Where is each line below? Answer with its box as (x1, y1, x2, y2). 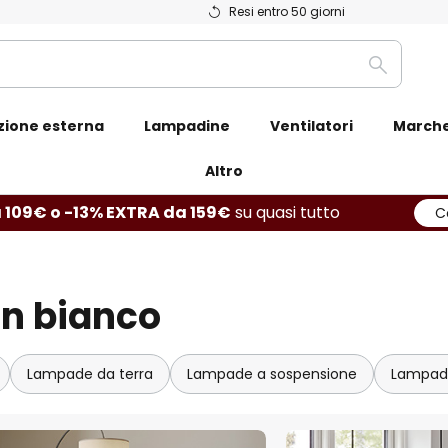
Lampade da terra (27, 364, 153, 384)
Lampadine (144, 116, 230, 136)
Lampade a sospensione (187, 364, 357, 384)
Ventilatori (270, 116, 353, 136)
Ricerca (376, 64, 437, 88)
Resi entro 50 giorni (228, 3, 345, 20)
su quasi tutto (231, 201, 340, 224)
